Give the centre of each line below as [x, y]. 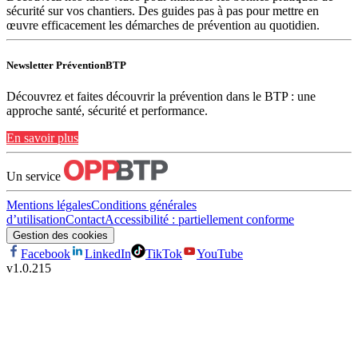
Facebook [46, 253]
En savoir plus [42, 137]
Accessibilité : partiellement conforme [199, 219]
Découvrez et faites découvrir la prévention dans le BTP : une [161, 96]
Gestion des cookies [60, 235]
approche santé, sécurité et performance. [107, 110]
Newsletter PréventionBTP [66, 65]
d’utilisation [36, 219]
